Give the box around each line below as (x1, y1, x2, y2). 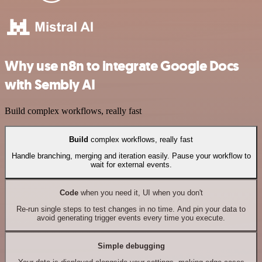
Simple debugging (97, 241, 165, 250)
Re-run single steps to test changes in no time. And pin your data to (16, 205, 246, 214)
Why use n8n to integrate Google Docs (5, 56, 239, 75)
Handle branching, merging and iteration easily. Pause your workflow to (11, 151, 251, 161)
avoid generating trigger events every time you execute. (37, 213, 225, 223)
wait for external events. (90, 160, 172, 170)
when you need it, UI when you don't (78, 188, 203, 197)
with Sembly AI (5, 75, 95, 94)
